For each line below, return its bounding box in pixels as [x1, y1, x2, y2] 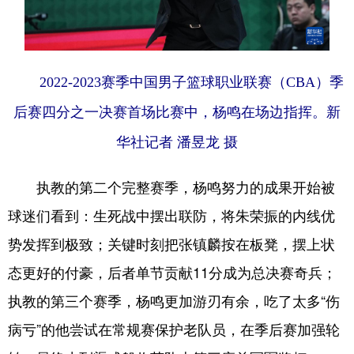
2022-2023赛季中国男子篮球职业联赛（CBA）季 [39, 73, 344, 90]
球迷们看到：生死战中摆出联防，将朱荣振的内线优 [8, 204, 335, 225]
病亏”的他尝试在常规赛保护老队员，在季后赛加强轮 [8, 318, 340, 339]
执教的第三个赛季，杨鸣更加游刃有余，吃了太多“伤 [8, 289, 340, 311]
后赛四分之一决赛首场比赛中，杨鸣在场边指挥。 [13, 104, 326, 120]
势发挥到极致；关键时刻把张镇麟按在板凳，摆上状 [8, 232, 335, 254]
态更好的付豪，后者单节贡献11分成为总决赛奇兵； [8, 261, 337, 282]
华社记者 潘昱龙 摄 [116, 134, 238, 150]
